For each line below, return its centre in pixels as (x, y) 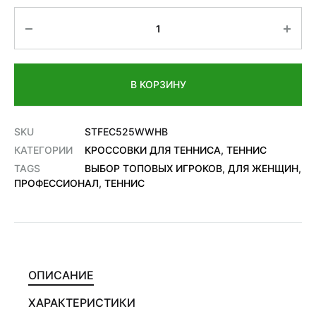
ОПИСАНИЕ (61, 275)
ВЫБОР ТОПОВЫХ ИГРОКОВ (153, 168)
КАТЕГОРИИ (43, 150)
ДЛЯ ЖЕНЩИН (263, 168)
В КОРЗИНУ (158, 84)
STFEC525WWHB (126, 132)
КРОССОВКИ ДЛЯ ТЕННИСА (153, 150)
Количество (51, 17)
